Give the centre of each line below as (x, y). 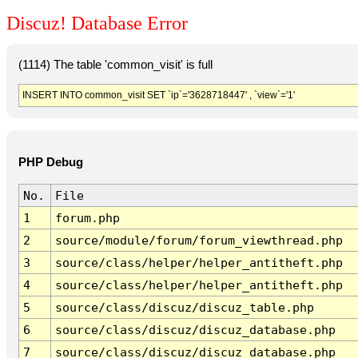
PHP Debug (50, 163)
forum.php (87, 218)
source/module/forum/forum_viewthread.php (199, 241)
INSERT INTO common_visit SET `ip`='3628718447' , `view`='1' (158, 95)
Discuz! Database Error (97, 24)
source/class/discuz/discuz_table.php (184, 308)
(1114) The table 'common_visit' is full (115, 64)
